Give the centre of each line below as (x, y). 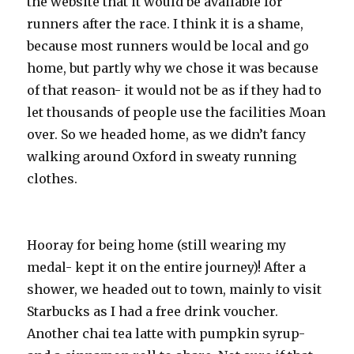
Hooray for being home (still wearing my (157, 245)
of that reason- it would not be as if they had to (175, 90)
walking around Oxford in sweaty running (162, 156)
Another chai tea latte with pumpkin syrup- (166, 333)
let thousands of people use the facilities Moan (177, 112)
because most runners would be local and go (168, 45)
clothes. (53, 178)
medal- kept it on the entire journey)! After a (167, 267)
